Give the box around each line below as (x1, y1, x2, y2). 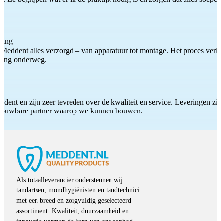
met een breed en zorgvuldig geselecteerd (16, 196, 131, 204)
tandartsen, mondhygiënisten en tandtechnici (16, 186, 140, 194)
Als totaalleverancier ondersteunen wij (16, 176, 123, 184)
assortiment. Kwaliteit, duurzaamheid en (16, 207, 129, 215)
